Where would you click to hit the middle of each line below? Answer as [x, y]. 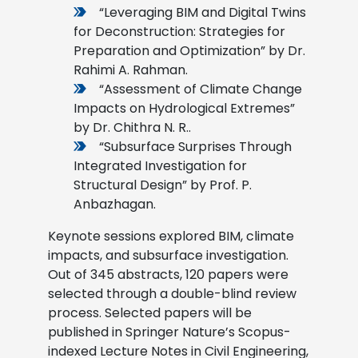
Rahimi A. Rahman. [131, 70]
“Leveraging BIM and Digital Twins [203, 12]
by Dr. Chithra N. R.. [132, 127]
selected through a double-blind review [172, 293]
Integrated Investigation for [160, 165]
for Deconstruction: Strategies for [179, 31]
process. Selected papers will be [150, 312]
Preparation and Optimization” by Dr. [189, 50]
